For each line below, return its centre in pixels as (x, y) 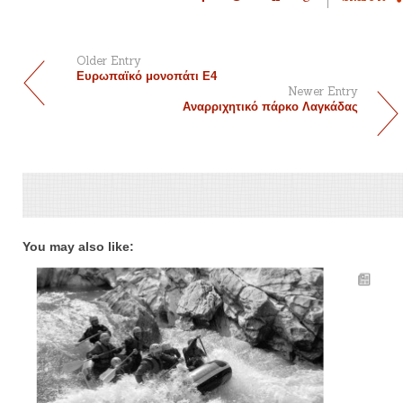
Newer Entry (323, 92)
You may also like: (78, 247)
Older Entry (109, 61)
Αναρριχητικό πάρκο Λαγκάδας (270, 107)
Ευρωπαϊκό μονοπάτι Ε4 (147, 76)
